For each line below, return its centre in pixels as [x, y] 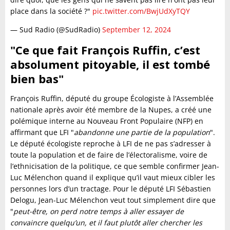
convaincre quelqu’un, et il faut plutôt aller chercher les [106, 222]
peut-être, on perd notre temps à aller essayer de [99, 211]
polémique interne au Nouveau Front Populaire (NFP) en [107, 121]
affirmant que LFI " [42, 132]
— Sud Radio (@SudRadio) [56, 29]
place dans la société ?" [51, 11]
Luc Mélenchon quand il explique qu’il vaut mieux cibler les [113, 177]
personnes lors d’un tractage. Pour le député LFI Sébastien [111, 188]
